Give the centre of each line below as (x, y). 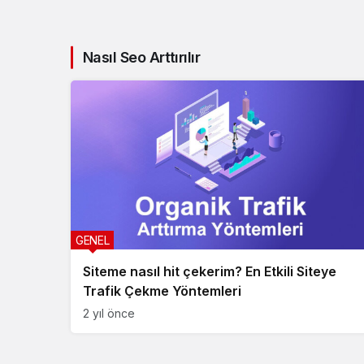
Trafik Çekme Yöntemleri (162, 291)
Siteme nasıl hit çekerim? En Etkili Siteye (210, 272)
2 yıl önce (109, 314)
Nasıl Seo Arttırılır (142, 57)
